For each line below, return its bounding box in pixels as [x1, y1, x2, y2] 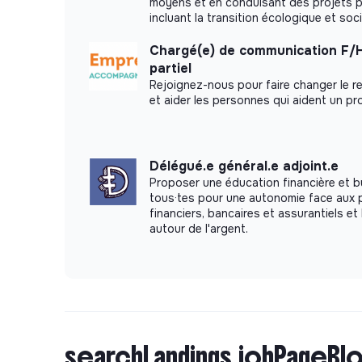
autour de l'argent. [149, 221, 248, 236]
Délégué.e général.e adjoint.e [149, 157, 339, 175]
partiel [149, 59, 192, 77]
